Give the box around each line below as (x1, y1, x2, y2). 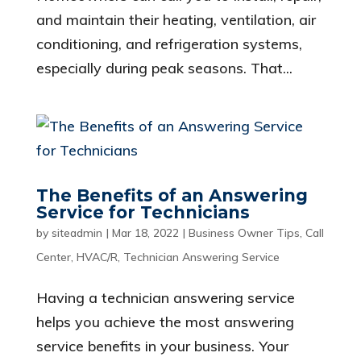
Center (35, 250, 71, 265)
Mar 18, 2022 (111, 226, 179, 241)
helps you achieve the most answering (35, 313, 294, 332)
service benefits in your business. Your (35, 337, 288, 356)
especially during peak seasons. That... (35, 59, 293, 78)
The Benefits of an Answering (35, 185, 308, 206)
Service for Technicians (35, 202, 250, 223)
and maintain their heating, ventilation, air (35, 10, 316, 30)
